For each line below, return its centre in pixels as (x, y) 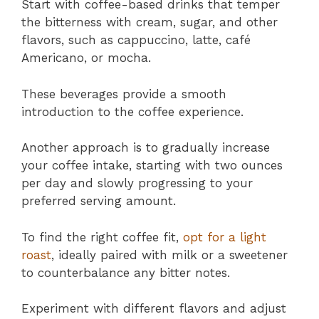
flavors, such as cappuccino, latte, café (136, 40)
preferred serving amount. (99, 201)
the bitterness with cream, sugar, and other (150, 22)
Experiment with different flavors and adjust (154, 309)
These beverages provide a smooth (124, 94)
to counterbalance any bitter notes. (126, 272)
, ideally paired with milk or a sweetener (169, 255)
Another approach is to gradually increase (146, 148)
